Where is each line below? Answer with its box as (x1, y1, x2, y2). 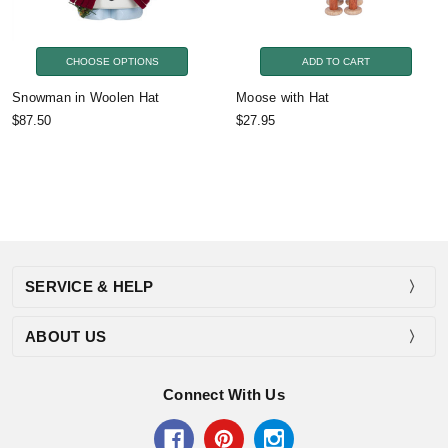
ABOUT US (25, 327, 106, 345)
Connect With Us (163, 386, 285, 404)
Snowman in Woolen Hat (12, 89, 160, 105)
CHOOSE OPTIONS (65, 55, 159, 67)
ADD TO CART (302, 55, 370, 67)
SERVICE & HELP (25, 277, 154, 295)
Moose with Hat (236, 89, 330, 105)
